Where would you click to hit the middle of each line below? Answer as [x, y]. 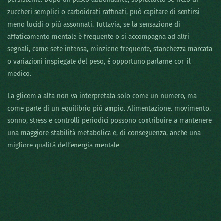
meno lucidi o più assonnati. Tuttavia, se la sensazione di [94, 24]
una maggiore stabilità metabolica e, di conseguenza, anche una [104, 133]
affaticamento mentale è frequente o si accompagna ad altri [98, 37]
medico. [19, 74]
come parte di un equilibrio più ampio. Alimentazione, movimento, [109, 108]
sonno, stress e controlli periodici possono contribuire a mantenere [110, 121]
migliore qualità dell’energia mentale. [64, 145]
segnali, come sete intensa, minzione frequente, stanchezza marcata [110, 49]
